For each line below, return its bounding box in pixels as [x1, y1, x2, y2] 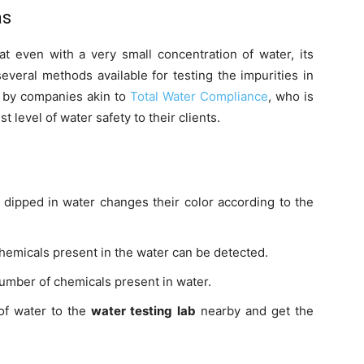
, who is [267, 89, 314, 105]
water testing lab [91, 303, 196, 319]
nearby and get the [195, 303, 314, 319]
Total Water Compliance [129, 89, 268, 105]
